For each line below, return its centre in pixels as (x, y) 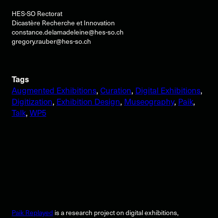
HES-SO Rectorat (37, 14)
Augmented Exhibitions (54, 90)
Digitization (32, 101)
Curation (116, 90)
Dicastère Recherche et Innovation (63, 23)
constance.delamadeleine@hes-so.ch (68, 32)
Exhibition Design (88, 101)
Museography (149, 101)
